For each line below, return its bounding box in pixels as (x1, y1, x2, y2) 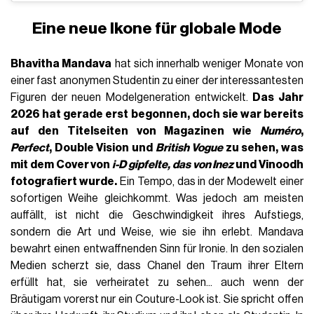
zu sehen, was (223, 142, 303, 153)
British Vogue (155, 142, 224, 153)
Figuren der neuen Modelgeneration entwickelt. (11, 91, 253, 103)
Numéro (259, 125, 301, 137)
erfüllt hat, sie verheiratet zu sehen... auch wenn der (11, 276, 303, 288)
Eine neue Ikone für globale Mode (32, 20, 282, 36)
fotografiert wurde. (11, 175, 117, 187)
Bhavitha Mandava (11, 57, 112, 69)
